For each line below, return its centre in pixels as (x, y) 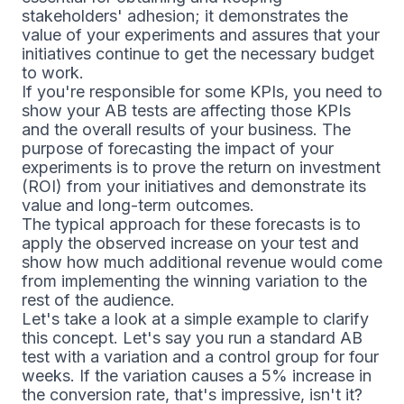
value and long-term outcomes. (138, 206)
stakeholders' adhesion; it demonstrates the (185, 16)
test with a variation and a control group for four (200, 357)
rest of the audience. (98, 300)
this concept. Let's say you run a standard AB (192, 338)
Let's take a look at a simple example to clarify (195, 319)
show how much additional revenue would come (202, 262)
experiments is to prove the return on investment (201, 168)
